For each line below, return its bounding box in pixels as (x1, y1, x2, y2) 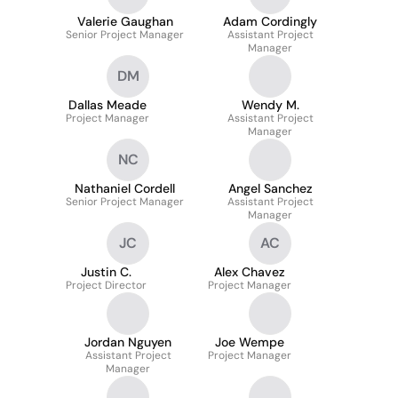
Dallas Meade (68, 97, 147, 113)
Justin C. (81, 264, 131, 280)
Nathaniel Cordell (75, 180, 175, 196)
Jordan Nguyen (84, 334, 171, 350)
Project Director (66, 278, 147, 292)
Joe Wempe (215, 334, 284, 350)
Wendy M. (241, 97, 299, 113)
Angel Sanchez (227, 180, 313, 196)
